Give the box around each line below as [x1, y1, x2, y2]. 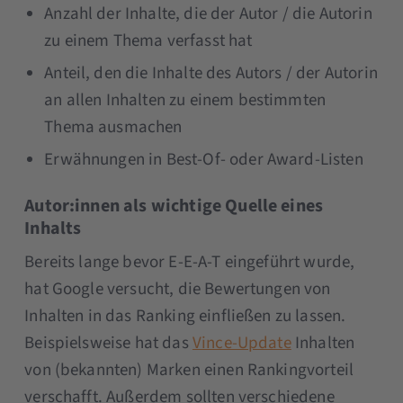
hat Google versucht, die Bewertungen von [24, 276, 331, 301]
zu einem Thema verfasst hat [44, 28, 253, 53]
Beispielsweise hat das [24, 330, 193, 355]
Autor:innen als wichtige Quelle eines [24, 193, 324, 219]
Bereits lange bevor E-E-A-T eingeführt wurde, [24, 249, 355, 274]
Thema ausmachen [44, 114, 183, 139]
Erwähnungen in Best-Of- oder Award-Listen [44, 147, 363, 172]
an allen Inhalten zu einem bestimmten [44, 87, 327, 112]
